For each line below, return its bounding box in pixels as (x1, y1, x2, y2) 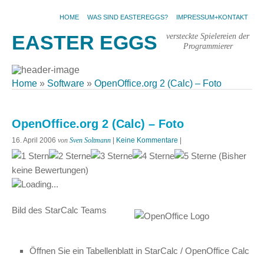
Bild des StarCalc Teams (12, 205, 107, 215)
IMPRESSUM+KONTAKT (176, 14, 248, 21)
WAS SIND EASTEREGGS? (87, 14, 168, 21)
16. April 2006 (12, 136, 56, 144)
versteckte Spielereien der (166, 31, 249, 41)
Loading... (21, 179, 58, 189)
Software (47, 78, 84, 88)
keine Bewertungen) (12, 165, 88, 175)
